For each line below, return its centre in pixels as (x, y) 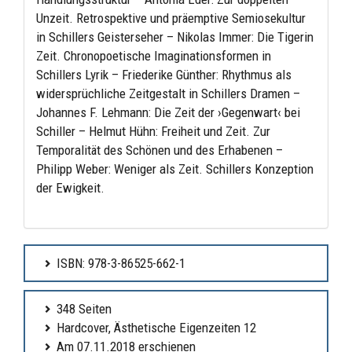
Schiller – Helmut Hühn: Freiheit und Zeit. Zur (153, 131)
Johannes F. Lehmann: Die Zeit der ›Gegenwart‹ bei (168, 112)
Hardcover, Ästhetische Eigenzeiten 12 (156, 327)
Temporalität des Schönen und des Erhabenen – (159, 150)
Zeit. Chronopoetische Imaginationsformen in (154, 55)
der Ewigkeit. (72, 187)
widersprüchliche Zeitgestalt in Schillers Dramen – (168, 93)
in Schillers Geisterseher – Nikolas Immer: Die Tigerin (175, 37)
